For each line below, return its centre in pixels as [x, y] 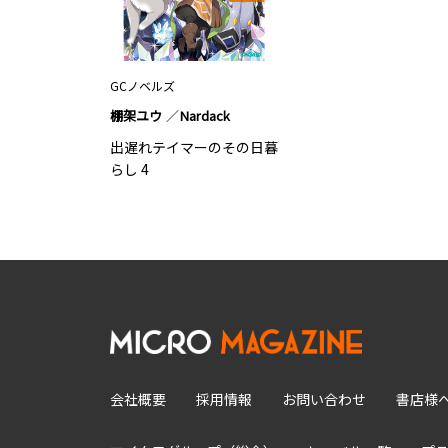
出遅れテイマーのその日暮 [193, 146]
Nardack [204, 115]
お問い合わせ [323, 398]
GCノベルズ [142, 85]
